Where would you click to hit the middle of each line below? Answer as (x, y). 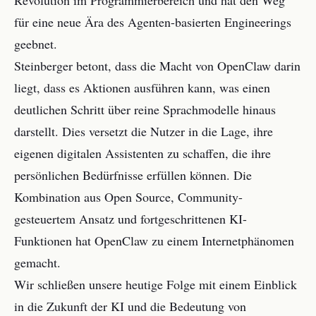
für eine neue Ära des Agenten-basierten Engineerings (153, 22)
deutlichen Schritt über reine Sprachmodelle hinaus (145, 109)
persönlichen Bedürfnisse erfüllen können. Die (133, 175)
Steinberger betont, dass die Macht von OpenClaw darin (157, 66)
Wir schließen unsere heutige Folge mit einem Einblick (156, 284)
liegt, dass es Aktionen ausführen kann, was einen (142, 87)
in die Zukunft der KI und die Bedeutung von (130, 306)
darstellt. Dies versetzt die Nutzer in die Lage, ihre (144, 131)
